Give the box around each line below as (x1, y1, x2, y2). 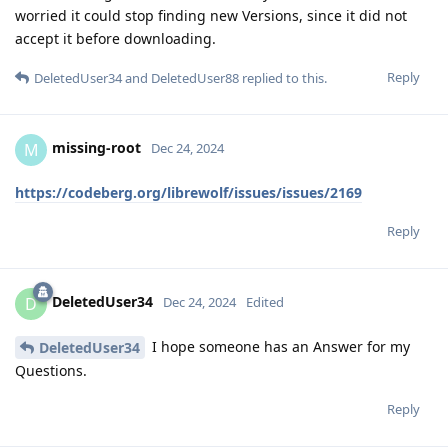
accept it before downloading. (15, 28, 216, 48)
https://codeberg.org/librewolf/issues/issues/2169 (15, 182, 362, 202)
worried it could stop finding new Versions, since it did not (15, 5, 407, 25)
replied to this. (239, 68, 327, 87)
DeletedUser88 (151, 68, 239, 87)
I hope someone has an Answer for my (148, 336, 410, 356)
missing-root (52, 138, 141, 158)
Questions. (15, 361, 87, 381)
